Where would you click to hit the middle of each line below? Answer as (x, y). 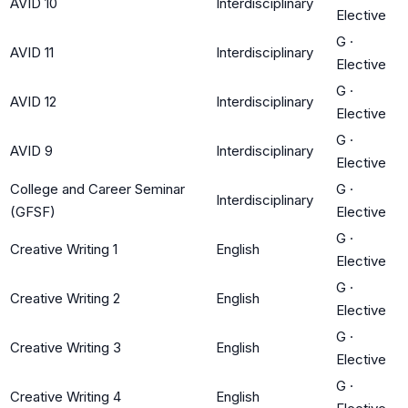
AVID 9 (31, 150)
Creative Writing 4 (66, 396)
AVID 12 (33, 101)
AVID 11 (32, 52)
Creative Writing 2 (65, 298)
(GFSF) (33, 211)
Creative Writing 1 (64, 249)
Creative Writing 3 (66, 347)
